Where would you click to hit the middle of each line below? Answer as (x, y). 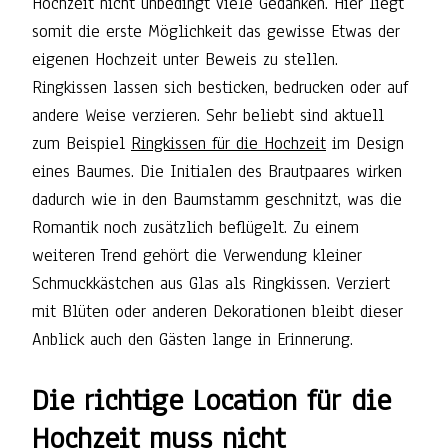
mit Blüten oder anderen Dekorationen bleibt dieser (217, 312)
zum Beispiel (81, 144)
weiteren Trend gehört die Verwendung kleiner (197, 256)
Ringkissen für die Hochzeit (228, 144)
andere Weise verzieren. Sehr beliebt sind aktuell (208, 116)
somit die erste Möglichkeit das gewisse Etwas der (216, 32)
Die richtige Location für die (211, 400)
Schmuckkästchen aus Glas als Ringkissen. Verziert (211, 284)
